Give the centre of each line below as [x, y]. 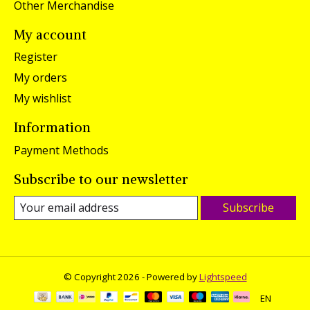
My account [50, 34]
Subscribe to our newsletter [101, 179]
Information [52, 128]
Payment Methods [61, 150]
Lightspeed [223, 277]
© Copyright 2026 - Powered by [131, 277]
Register [36, 57]
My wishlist [43, 99]
